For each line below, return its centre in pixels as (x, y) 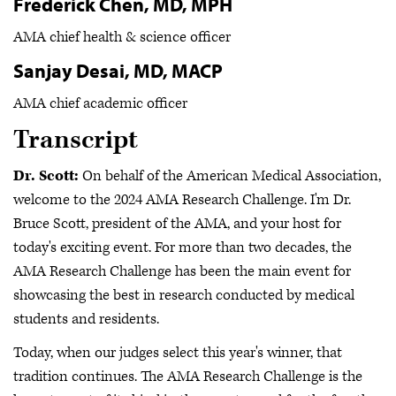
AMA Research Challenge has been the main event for (182, 272)
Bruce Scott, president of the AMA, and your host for (177, 224)
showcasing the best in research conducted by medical (184, 296)
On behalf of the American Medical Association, (230, 176)
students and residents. (88, 320)
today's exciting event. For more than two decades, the (183, 248)
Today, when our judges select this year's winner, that (178, 352)
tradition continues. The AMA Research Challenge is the (188, 376)
